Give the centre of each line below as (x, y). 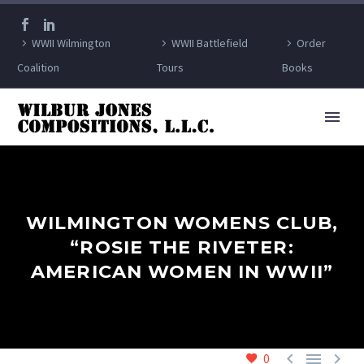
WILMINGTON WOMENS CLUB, (182, 223)
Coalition (38, 67)
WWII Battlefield (210, 43)
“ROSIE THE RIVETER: (182, 247)
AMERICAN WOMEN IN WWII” (182, 271)
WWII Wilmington (71, 43)
